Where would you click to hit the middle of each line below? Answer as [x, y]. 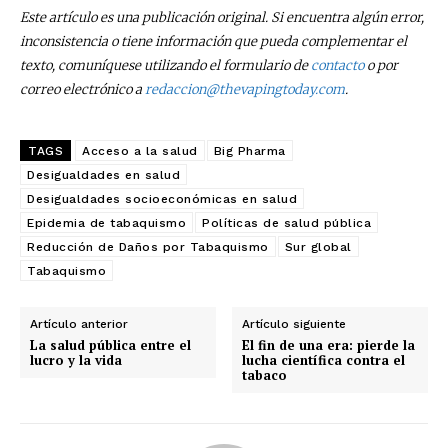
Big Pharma [249, 151]
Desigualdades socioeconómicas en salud [162, 199]
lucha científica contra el [324, 360]
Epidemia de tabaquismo [106, 223]
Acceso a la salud [140, 151]
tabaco [265, 375]
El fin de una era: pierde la [329, 345]
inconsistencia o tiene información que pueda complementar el [213, 42]
